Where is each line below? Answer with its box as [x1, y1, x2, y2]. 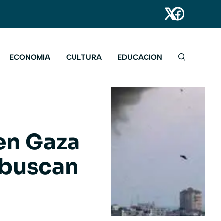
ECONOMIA [9, 53, 50, 62]
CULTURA [66, 53, 102, 62]
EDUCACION [117, 53, 162, 62]
